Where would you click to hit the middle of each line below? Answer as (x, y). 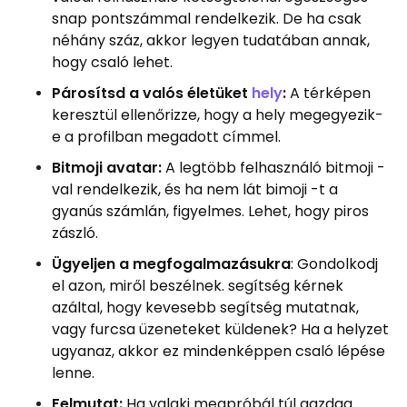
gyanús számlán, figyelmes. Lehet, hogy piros (210, 211)
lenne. (77, 372)
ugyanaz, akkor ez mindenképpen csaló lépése (218, 351)
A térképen (328, 93)
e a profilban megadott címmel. (168, 136)
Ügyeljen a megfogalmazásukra (171, 263)
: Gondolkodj (334, 263)
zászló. (75, 233)
